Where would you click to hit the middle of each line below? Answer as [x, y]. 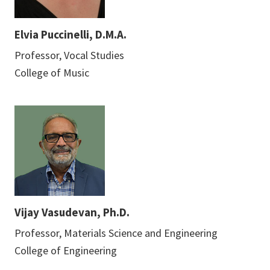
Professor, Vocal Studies [69, 55]
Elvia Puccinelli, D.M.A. [71, 34]
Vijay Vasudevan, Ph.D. [72, 212]
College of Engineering [66, 250]
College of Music [52, 72]
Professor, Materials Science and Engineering [116, 233]
